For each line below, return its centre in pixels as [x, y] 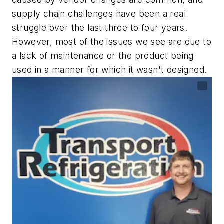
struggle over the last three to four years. [100, 27]
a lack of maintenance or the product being [103, 55]
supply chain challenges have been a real [99, 13]
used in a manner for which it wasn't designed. [110, 69]
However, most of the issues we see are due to [112, 41]
